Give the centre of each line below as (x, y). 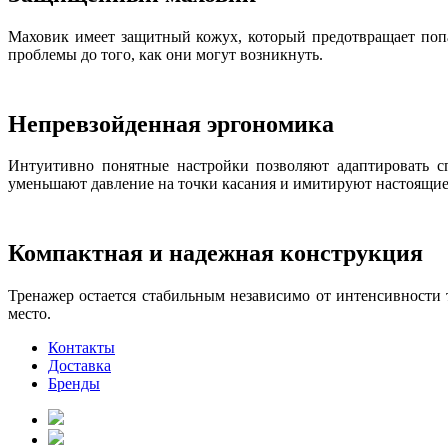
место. (29, 314)
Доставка (79, 366)
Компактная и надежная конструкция (215, 253)
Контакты (81, 348)
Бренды (74, 384)
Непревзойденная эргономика (171, 123)
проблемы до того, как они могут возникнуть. (165, 54)
